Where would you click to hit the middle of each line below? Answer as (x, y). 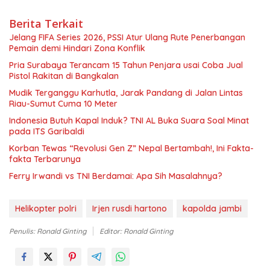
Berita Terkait (46, 24)
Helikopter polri (46, 209)
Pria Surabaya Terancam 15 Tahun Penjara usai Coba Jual (126, 65)
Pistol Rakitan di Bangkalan (64, 76)
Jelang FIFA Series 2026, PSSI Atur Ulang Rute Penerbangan (127, 38)
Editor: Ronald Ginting (137, 231)
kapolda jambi (212, 209)
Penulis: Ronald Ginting (48, 231)
